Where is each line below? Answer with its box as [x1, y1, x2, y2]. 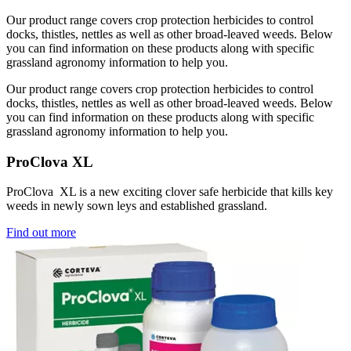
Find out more [6, 226, 76, 240]
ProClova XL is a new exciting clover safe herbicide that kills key [6, 185, 333, 199]
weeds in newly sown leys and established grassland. [6, 199, 267, 213]
